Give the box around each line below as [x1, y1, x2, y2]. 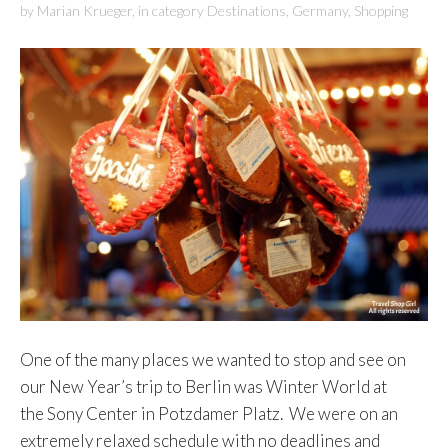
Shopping [354, 2, 408, 20]
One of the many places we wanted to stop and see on [20, 349, 406, 370]
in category [138, 2, 207, 20]
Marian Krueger [37, 2, 132, 20]
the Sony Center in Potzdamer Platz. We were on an [20, 403, 398, 424]
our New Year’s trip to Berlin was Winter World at [20, 376, 387, 397]
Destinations [207, 2, 286, 20]
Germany [292, 2, 348, 20]
